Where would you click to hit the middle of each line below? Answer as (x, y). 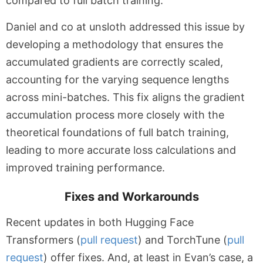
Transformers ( (43, 240)
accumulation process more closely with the (115, 115)
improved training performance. (85, 168)
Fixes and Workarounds (131, 197)
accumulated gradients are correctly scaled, (114, 62)
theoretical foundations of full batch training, (117, 132)
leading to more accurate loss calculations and (121, 150)
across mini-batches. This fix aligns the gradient (125, 97)
